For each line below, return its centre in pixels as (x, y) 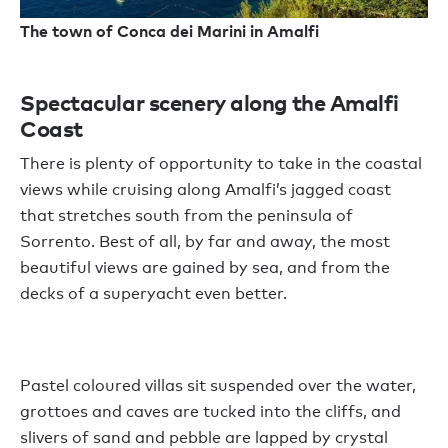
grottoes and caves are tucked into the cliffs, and (210, 411)
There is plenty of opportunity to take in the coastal (221, 163)
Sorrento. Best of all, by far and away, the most (205, 241)
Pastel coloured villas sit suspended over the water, (218, 385)
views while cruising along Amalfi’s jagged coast (205, 189)
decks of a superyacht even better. (153, 293)
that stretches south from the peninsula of (186, 215)
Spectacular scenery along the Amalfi (209, 101)
